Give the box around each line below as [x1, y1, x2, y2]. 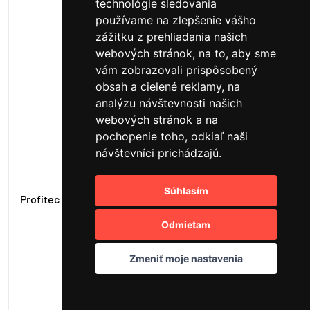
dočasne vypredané [113, 247, 197, 259]
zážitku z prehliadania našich [95, 30, 247, 44]
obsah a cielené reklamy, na [95, 80, 240, 93]
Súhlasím [163, 185, 208, 197]
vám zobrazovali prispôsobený [95, 63, 257, 77]
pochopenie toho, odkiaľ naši [95, 129, 248, 143]
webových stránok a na [95, 113, 218, 127]
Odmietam [161, 219, 211, 230]
